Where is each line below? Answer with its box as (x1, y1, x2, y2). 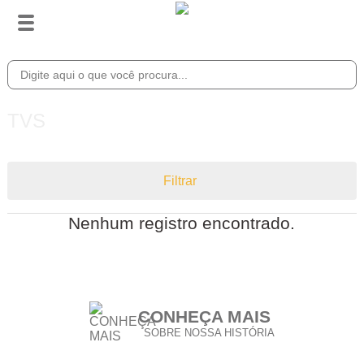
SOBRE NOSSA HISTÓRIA (143, 326, 275, 339)
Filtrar (162, 173, 197, 188)
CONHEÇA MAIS (137, 306, 271, 326)
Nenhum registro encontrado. (68, 214, 296, 232)
